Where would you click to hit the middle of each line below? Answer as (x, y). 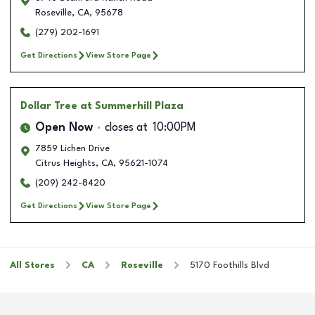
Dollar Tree (49, 106)
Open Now (64, 128)
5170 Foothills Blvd (230, 265)
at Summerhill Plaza (132, 106)
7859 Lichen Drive (72, 148)
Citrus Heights (65, 163)
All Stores (32, 265)
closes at (126, 128)
